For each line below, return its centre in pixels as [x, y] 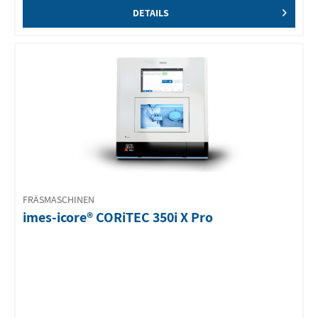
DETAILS [150, 13]
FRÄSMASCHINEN [59, 199]
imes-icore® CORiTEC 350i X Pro [118, 218]
